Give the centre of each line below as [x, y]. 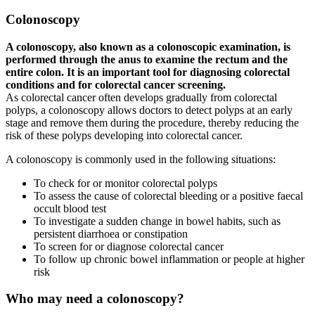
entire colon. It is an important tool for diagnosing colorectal [148, 72]
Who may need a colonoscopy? [95, 299]
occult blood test [70, 208]
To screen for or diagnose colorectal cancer [129, 246]
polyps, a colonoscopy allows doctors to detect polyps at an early [149, 110]
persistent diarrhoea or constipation [111, 233]
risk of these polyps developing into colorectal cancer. [124, 135]
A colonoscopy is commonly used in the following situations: [141, 159]
